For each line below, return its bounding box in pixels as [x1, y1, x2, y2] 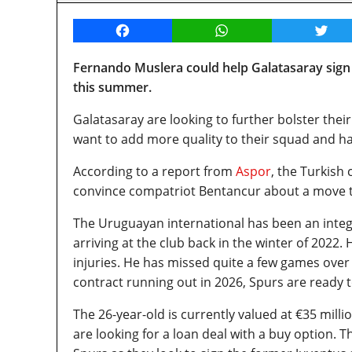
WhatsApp [221, 21, 283, 39]
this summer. [73, 78, 152, 96]
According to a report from [73, 162, 236, 180]
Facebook [122, 21, 179, 39]
